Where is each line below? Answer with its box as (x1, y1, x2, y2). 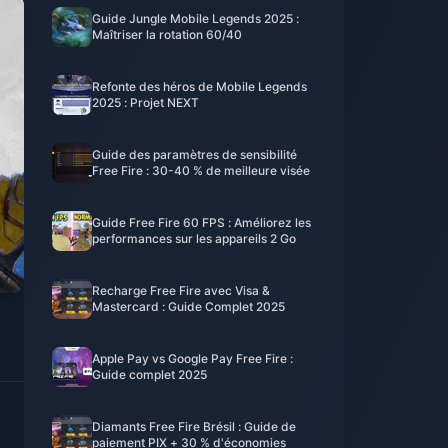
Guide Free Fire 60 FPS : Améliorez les (92, 215, 311, 230)
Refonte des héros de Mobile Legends (92, 79, 307, 94)
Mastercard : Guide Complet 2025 (92, 299, 285, 314)
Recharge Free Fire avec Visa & (92, 283, 270, 298)
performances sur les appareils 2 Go (92, 231, 296, 246)
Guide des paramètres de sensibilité (92, 147, 297, 162)
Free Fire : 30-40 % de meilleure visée (92, 163, 310, 178)
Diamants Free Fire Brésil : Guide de (92, 419, 296, 434)
